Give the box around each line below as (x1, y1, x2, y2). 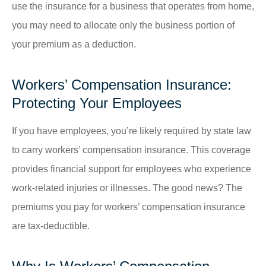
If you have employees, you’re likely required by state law (12, 125, 251, 136)
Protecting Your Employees (12, 94, 182, 111)
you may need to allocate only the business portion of (12, 20, 235, 30)
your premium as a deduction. (12, 39, 136, 49)
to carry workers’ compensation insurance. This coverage (12, 144, 251, 155)
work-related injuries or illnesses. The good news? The (12, 182, 242, 193)
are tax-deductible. (12, 220, 90, 231)
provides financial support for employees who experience (12, 163, 251, 174)
